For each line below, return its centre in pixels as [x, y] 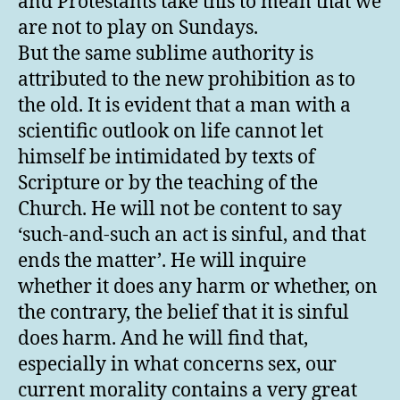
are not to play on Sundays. [138, 29]
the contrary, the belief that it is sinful [183, 313]
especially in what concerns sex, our [177, 365]
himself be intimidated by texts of [167, 158]
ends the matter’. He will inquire [162, 262]
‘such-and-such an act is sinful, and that [192, 236]
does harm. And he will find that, [163, 339]
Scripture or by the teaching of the [168, 184]
